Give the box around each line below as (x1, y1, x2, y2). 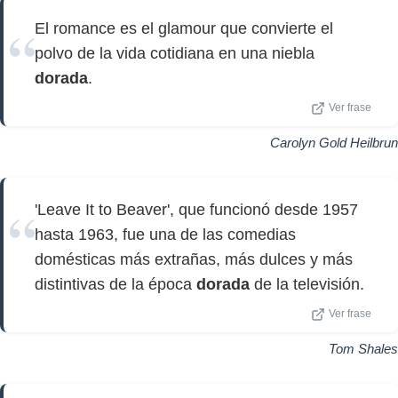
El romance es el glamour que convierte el (35, 20, 333, 37)
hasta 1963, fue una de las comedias (35, 226, 296, 243)
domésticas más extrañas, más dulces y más (35, 251, 353, 268)
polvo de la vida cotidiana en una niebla (35, 44, 314, 62)
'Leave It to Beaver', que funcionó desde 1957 (35, 201, 358, 219)
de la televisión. (250, 275, 364, 293)
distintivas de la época (35, 275, 196, 293)
